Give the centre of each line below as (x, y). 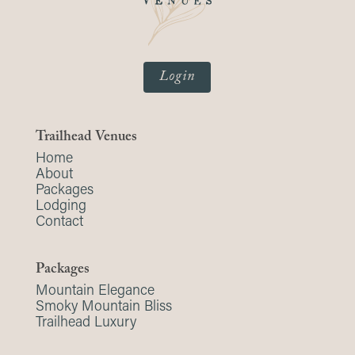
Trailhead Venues (86, 138)
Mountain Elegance (95, 289)
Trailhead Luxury (86, 321)
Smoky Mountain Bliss (103, 305)
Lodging (61, 204)
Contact (59, 220)
